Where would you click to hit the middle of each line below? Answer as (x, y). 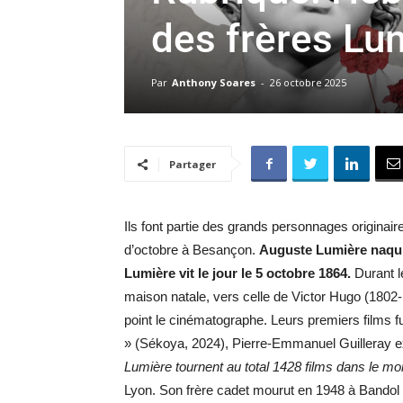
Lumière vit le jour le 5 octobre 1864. (237, 273)
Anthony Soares (214, 82)
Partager (193, 164)
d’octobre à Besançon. (192, 250)
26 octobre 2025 (308, 82)
